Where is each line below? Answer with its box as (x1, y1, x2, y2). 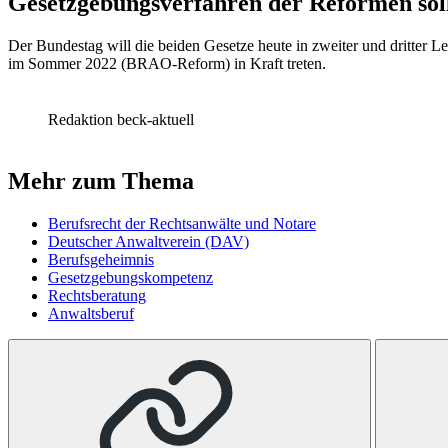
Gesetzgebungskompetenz (48, 268, 213, 286)
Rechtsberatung (48, 286, 146, 304)
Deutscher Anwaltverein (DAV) (48, 232, 249, 250)
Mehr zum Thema (8, 167, 194, 194)
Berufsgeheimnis (48, 250, 154, 268)
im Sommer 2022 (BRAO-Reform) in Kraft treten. (8, 54, 326, 72)
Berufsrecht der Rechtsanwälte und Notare (48, 214, 316, 232)
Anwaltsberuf (48, 304, 134, 322)
